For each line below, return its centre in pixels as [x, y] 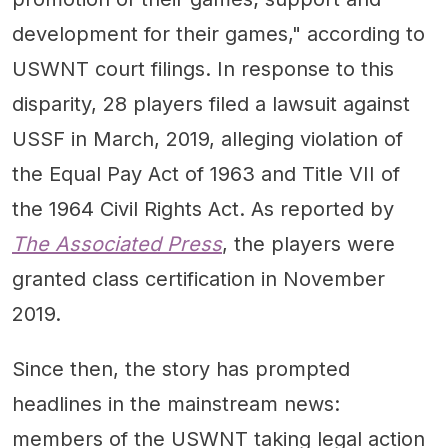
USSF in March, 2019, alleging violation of [207, 138]
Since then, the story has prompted [181, 368]
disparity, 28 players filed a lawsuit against [211, 103]
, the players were [308, 243]
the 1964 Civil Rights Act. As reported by [203, 208]
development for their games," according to [218, 33]
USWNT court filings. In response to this [203, 68]
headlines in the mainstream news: [176, 403]
